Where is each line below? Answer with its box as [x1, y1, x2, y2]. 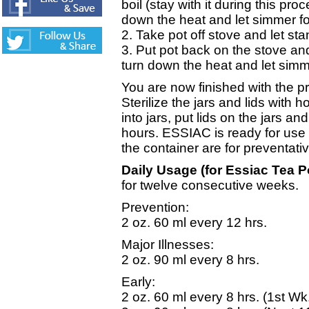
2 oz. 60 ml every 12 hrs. [121, 215, 267, 230]
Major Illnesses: [121, 237, 214, 252]
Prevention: [121, 200, 189, 215]
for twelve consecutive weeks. [121, 178, 299, 192]
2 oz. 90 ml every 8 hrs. [121, 252, 259, 267]
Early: [121, 275, 155, 289]
